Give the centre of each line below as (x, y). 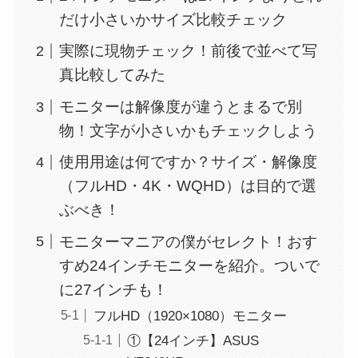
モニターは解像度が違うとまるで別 (181, 106)
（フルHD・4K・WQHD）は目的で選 (188, 186)
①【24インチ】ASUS (199, 341)
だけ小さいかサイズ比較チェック (173, 20)
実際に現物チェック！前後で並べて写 (189, 51)
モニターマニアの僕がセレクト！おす (189, 241)
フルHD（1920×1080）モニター (190, 316)
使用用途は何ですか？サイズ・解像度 (189, 162)
